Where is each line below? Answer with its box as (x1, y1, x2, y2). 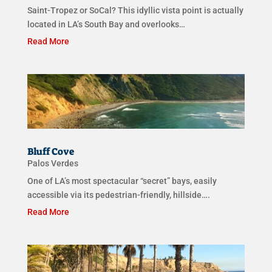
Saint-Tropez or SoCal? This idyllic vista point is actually (27, 5, 243, 16)
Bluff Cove (27, 144, 74, 158)
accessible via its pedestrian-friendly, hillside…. (27, 189, 210, 200)
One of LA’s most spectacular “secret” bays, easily (27, 175, 217, 186)
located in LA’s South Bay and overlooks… (27, 19, 185, 30)
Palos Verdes (27, 158, 78, 168)
